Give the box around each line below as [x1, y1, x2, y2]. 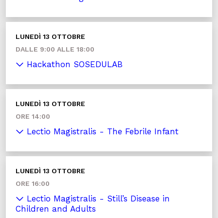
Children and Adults [16, 204, 96, 214]
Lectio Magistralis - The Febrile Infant [24, 127, 179, 136]
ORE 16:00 [16, 180, 50, 187]
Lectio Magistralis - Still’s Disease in [24, 194, 170, 203]
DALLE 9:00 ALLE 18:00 [16, 45, 94, 53]
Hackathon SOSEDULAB [24, 59, 123, 69]
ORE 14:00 [16, 112, 50, 120]
